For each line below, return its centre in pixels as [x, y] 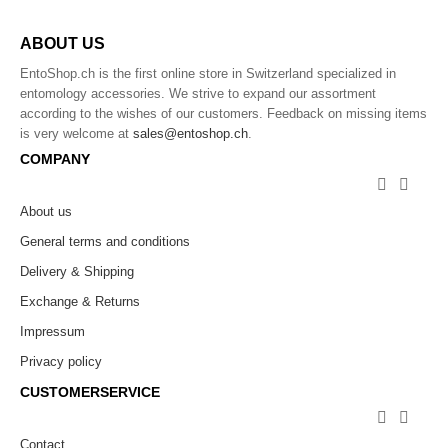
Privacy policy [61, 361]
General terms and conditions [105, 241]
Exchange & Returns [80, 301]
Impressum [52, 331]
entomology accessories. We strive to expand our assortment [198, 93]
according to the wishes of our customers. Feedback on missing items [223, 113]
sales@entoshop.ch [190, 133]
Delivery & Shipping [77, 271]
